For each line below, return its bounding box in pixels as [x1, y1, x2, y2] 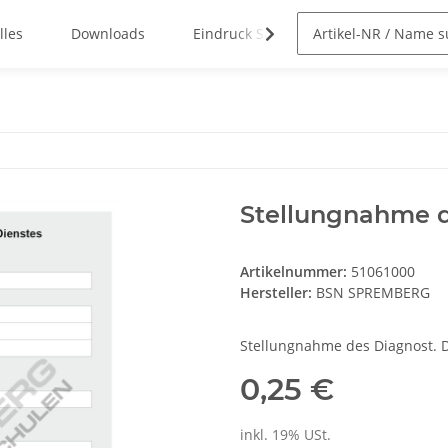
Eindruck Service [192, 24, 304, 44]
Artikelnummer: [240, 262, 351, 282]
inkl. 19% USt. [240, 425, 331, 445]
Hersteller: [240, 283, 312, 303]
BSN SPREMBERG [316, 283, 430, 303]
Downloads [70, 24, 145, 44]
